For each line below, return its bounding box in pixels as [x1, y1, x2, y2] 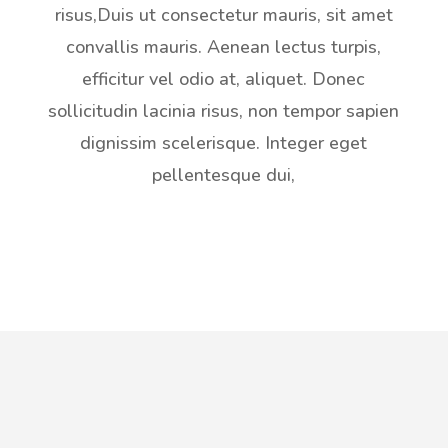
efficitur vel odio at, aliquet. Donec [82, 67, 366, 92]
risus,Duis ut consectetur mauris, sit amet [54, 3, 393, 28]
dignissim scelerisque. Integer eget [80, 131, 368, 156]
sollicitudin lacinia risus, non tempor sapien [48, 99, 400, 124]
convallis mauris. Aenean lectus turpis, [66, 35, 382, 60]
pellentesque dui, [152, 163, 296, 188]
